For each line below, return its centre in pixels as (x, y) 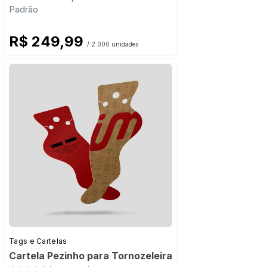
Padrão (24, 10)
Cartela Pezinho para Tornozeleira (91, 256)
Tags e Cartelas (38, 241)
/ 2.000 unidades (113, 45)
